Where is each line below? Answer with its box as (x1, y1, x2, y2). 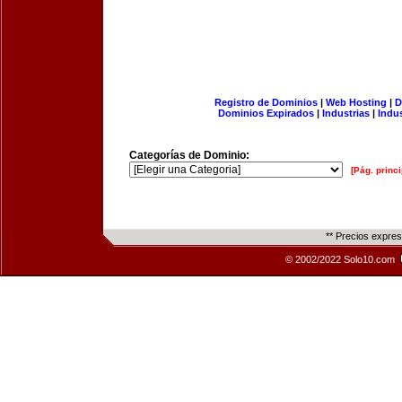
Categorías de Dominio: (129, 149, 249, 162)
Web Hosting (325, 97, 387, 108)
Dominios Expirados (218, 108, 314, 118)
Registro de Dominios (214, 97, 318, 108)
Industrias (322, 108, 370, 118)
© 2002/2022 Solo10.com (285, 254, 398, 265)
